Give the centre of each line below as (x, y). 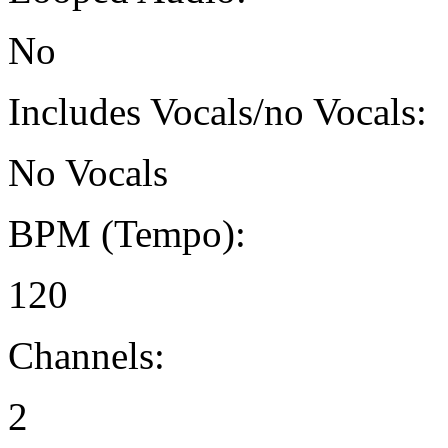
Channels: (86, 356)
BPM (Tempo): (127, 234)
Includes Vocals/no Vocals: (217, 112)
